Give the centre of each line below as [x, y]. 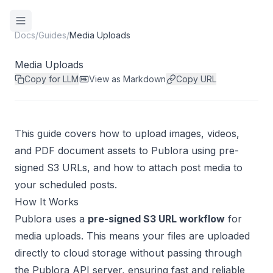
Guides [52, 35]
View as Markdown [127, 79]
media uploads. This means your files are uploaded [132, 236]
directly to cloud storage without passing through [128, 253]
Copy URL [196, 79]
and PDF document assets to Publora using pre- [127, 151]
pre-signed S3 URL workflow [156, 219]
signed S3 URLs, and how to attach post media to [129, 168]
